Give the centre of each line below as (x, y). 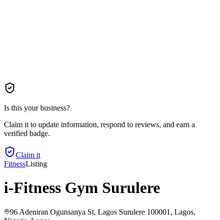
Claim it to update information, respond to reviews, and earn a (99, 124)
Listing (36, 164)
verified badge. (27, 133)
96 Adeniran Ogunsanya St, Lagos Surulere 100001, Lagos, (103, 212)
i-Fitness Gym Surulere (82, 188)
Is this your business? (37, 108)
